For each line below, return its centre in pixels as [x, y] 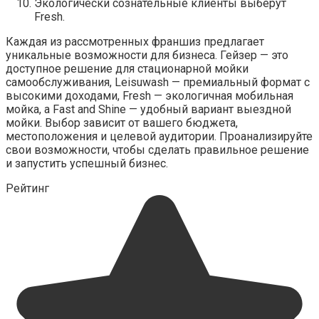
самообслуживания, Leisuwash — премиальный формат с [158, 82]
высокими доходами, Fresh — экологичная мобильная [150, 96]
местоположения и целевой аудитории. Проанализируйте [159, 136]
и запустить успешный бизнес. [87, 163]
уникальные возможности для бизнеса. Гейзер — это [147, 55]
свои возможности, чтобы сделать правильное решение [157, 150]
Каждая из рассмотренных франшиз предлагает [135, 42]
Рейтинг [27, 188]
